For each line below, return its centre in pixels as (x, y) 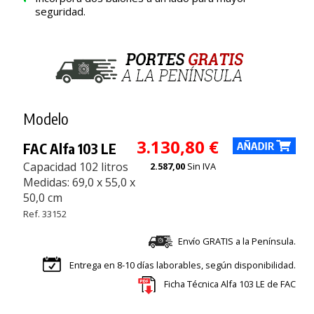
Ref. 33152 (45, 214)
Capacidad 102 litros (75, 167)
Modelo (46, 119)
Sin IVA (201, 166)
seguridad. (60, 12)
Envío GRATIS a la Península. (237, 241)
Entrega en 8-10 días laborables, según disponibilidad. (182, 265)
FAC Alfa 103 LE (69, 149)
